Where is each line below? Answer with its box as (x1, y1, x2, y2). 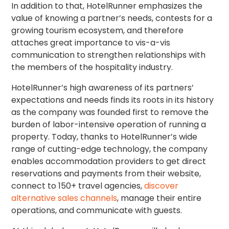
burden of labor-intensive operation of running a (11, 119, 207, 131)
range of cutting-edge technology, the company (11, 143, 208, 155)
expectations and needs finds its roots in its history (11, 94, 214, 106)
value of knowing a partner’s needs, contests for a (11, 12, 213, 25)
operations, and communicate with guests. (11, 204, 182, 217)
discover (144, 180, 179, 192)
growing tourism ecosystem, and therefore (11, 25, 184, 37)
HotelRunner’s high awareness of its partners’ (11, 82, 194, 94)
